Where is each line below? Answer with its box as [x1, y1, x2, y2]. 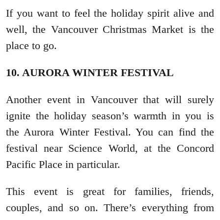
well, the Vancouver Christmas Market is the [6, 23, 214, 35]
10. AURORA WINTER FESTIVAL [6, 66, 174, 79]
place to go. [6, 39, 57, 52]
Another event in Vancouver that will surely [6, 93, 214, 106]
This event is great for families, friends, [6, 185, 214, 197]
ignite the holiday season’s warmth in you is [6, 109, 214, 122]
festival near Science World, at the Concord [6, 141, 214, 154]
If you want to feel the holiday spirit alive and [6, 6, 214, 19]
